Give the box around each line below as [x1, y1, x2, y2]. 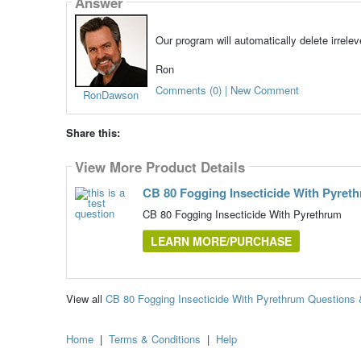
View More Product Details [74, 156, 245, 176]
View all [65, 291, 106, 307]
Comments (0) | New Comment [155, 82, 299, 98]
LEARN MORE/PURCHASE [150, 233, 292, 250]
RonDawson [83, 87, 139, 103]
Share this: [65, 125, 120, 141]
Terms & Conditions [109, 331, 201, 347]
